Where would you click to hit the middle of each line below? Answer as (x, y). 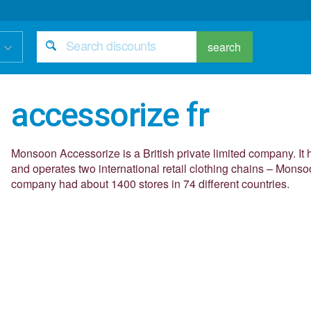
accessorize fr (110, 115)
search (225, 47)
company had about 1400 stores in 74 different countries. (151, 184)
